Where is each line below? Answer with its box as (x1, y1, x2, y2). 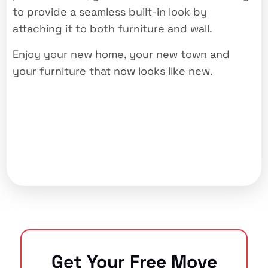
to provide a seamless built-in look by (13, 5, 208, 19)
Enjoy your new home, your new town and (13, 47, 230, 61)
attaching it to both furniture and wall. (13, 22, 213, 36)
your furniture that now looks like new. (13, 63, 214, 78)
